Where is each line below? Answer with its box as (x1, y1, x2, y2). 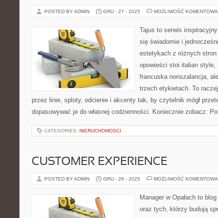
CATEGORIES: (44, 128, 79, 133)
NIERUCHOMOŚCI (79, 128, 121, 133)
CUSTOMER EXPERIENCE (32, 157, 167, 167)
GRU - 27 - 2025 (103, 9, 140, 14)
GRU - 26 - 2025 (103, 176, 140, 182)
